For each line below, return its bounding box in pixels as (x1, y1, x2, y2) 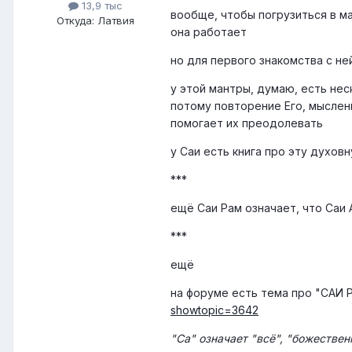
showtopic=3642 (170, 303, 258, 317)
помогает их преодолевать (170, 116, 323, 130)
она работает (170, 25, 247, 39)
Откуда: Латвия (56, 14, 134, 27)
